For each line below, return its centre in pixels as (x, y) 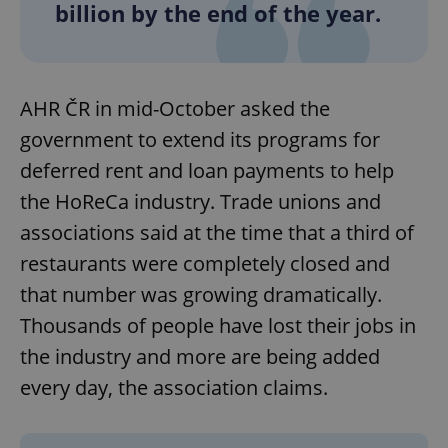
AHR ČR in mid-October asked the (175, 108)
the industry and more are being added (200, 356)
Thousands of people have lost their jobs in (218, 325)
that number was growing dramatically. (201, 294)
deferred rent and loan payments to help (207, 170)
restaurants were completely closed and (205, 263)
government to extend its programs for (200, 139)
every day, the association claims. (174, 387)
